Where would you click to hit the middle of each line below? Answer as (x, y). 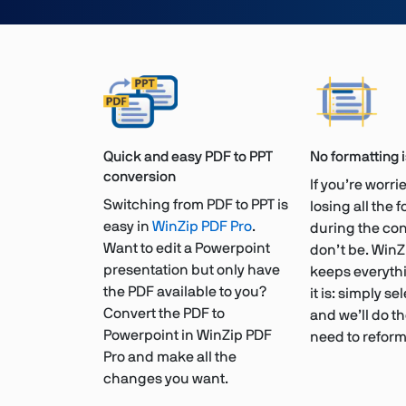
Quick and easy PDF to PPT (188, 157)
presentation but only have (192, 271)
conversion (140, 177)
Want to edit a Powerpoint (187, 249)
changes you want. (166, 379)
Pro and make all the (170, 358)
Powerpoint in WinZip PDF (188, 336)
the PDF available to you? (185, 292)
